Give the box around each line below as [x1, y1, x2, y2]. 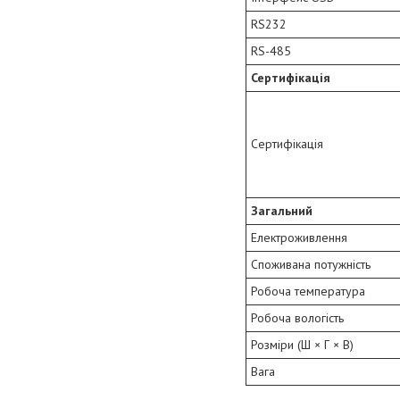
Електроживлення [251, 229, 347, 246]
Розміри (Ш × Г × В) [251, 337, 354, 354]
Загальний [251, 203, 312, 220]
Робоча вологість [251, 310, 344, 327]
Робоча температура [251, 283, 365, 300]
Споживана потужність [251, 256, 371, 273]
